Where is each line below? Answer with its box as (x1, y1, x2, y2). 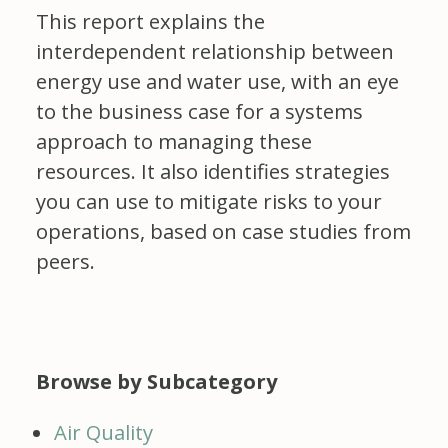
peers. (36, 247, 95, 276)
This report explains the (36, 7, 265, 36)
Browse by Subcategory (36, 367, 278, 396)
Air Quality (54, 417, 153, 446)
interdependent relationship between (36, 37, 394, 66)
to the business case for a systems (36, 97, 363, 126)
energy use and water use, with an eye (36, 67, 399, 96)
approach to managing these (36, 127, 312, 156)
